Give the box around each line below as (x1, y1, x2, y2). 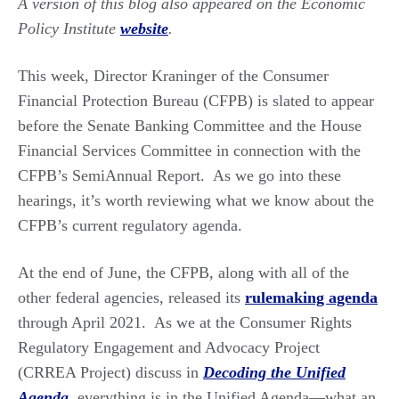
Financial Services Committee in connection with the (18, 141, 361, 159)
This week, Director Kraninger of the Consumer (18, 66, 329, 85)
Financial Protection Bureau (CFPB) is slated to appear (18, 91, 374, 110)
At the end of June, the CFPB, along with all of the (18, 263, 349, 281)
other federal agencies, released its (18, 288, 245, 306)
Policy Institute (18, 19, 120, 37)
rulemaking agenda (245, 288, 378, 306)
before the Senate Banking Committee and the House (18, 116, 362, 134)
